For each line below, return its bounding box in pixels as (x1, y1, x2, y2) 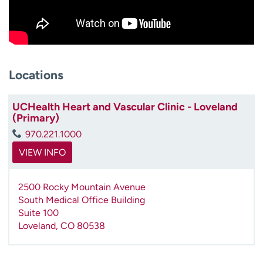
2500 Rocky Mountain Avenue (18, 181, 146, 193)
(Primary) (12, 111, 59, 124)
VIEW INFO (19, 146, 66, 158)
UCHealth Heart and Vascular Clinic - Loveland (12, 100, 238, 113)
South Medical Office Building (18, 194, 145, 205)
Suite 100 (18, 207, 59, 218)
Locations (9, 67, 63, 82)
